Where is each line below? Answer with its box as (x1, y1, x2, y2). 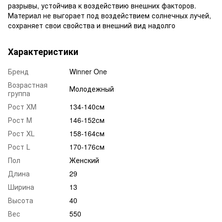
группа (8, 88, 30, 98)
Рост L (8, 141, 30, 152)
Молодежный (69, 83, 114, 94)
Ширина (8, 181, 34, 192)
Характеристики (8, 45, 78, 58)
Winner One (69, 66, 107, 76)
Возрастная (8, 79, 48, 90)
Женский (69, 155, 99, 165)
